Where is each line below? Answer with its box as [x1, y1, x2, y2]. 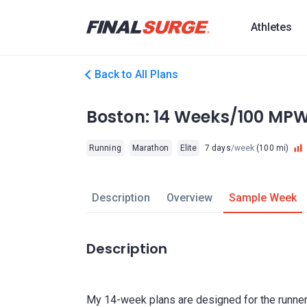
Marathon [132, 143, 169, 153]
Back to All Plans [95, 68, 178, 81]
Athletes [251, 21, 292, 34]
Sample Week [228, 191, 297, 204]
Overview [166, 191, 212, 204]
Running [89, 143, 121, 153]
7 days [205, 143, 231, 153]
